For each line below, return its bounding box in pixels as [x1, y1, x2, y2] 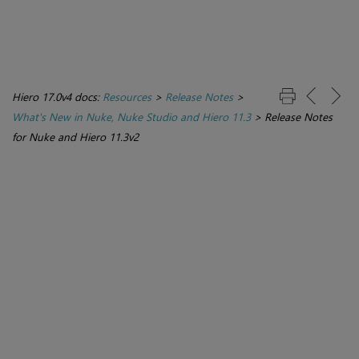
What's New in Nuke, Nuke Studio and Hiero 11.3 [12, 109, 251, 125]
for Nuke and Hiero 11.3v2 [12, 129, 139, 145]
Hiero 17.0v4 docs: [12, 89, 103, 105]
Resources [103, 89, 151, 105]
